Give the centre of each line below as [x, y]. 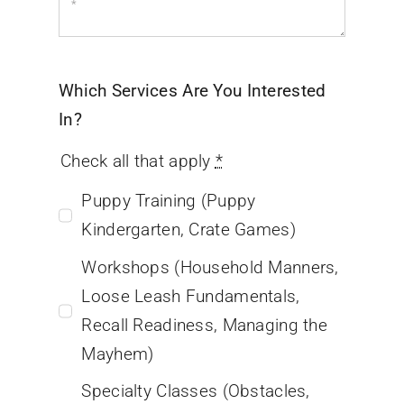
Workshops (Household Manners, [210, 267]
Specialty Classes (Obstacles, [196, 391]
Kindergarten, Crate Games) [188, 230]
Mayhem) [118, 353]
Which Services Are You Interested [192, 90]
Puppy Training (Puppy [169, 201]
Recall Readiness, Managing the [204, 325]
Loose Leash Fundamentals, [191, 296]
